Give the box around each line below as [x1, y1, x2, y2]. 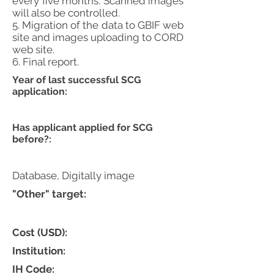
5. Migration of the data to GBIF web [12, 19, 183, 31]
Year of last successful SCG [12, 74, 141, 86]
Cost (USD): [12, 226, 70, 239]
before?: [12, 133, 51, 145]
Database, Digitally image [12, 169, 135, 182]
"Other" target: [12, 188, 86, 200]
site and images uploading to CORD [12, 31, 183, 43]
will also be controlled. [12, 7, 120, 19]
